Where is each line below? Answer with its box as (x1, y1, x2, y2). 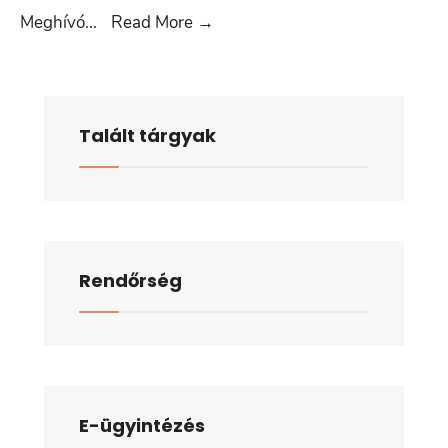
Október (213, 37, 275, 60)
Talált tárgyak (79, 123, 216, 148)
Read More (111, 11, 197, 34)
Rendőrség (79, 268, 182, 293)
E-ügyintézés (79, 413, 205, 438)
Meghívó (20, 11, 85, 34)
